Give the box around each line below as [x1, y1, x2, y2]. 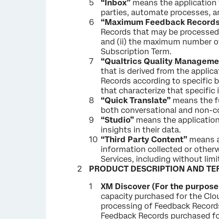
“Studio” [101, 115, 134, 125]
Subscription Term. [101, 47, 172, 56]
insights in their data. [101, 125, 181, 134]
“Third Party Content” [101, 135, 190, 144]
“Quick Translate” [101, 96, 171, 105]
